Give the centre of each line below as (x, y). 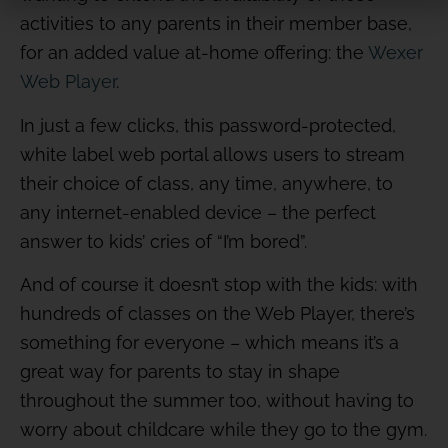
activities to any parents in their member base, (216, 24)
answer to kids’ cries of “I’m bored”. (163, 241)
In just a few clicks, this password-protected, (208, 125)
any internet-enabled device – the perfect (198, 212)
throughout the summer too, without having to (217, 401)
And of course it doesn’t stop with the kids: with (219, 285)
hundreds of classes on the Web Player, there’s (217, 314)
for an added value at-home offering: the (194, 53)
